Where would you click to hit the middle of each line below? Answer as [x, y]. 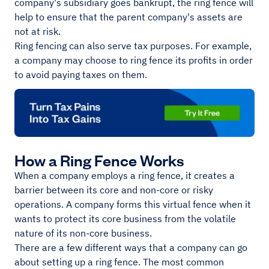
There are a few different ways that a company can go [131, 248]
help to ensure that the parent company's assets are [128, 17]
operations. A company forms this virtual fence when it [133, 204]
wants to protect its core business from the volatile [125, 219]
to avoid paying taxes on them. [81, 74]
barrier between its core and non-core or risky [114, 190]
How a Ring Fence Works [99, 160]
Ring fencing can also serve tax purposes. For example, [133, 46]
